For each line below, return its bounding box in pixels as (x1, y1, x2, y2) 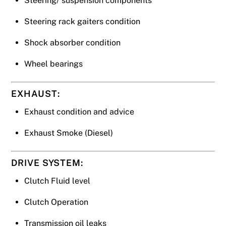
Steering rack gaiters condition (24, 16, 140, 26)
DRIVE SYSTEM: (11, 157, 83, 168)
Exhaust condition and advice (24, 106, 134, 117)
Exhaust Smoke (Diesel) (24, 128, 113, 138)
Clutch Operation (24, 197, 88, 207)
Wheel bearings (24, 59, 83, 69)
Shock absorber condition (24, 37, 121, 47)
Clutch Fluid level (24, 176, 90, 186)
